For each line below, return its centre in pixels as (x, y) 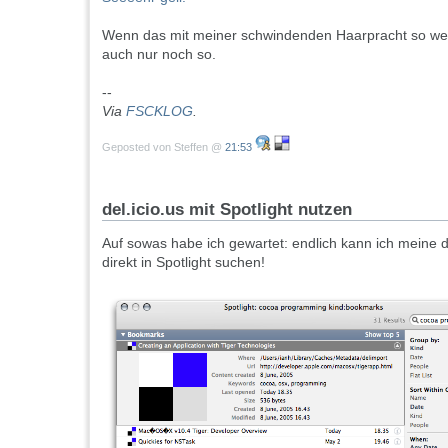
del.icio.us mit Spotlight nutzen (227, 210)
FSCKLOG (159, 111)
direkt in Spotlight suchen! (183, 262)
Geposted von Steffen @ (163, 147)
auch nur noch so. (159, 54)
